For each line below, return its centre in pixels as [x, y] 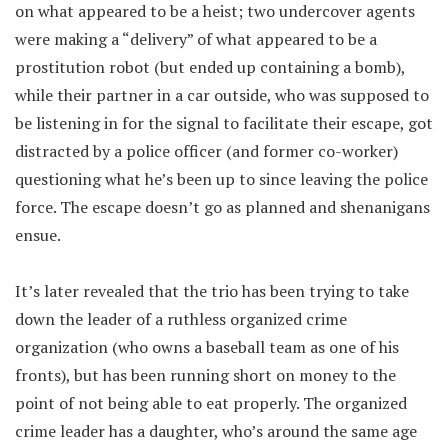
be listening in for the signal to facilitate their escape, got [224, 122]
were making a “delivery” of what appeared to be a [196, 38]
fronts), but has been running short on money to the [205, 374]
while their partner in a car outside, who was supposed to [222, 94]
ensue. [38, 234]
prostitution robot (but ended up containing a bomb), [210, 66]
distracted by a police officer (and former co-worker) [206, 150]
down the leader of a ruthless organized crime [181, 318]
